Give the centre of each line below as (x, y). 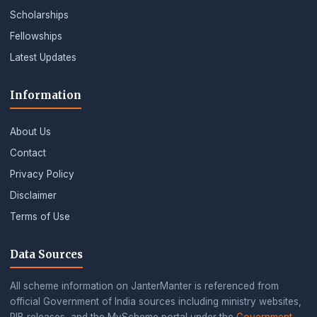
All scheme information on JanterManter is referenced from (144, 286)
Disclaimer (33, 195)
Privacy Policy (42, 174)
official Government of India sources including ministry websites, (156, 301)
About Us (30, 132)
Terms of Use (40, 217)
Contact (28, 153)
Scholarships (39, 15)
